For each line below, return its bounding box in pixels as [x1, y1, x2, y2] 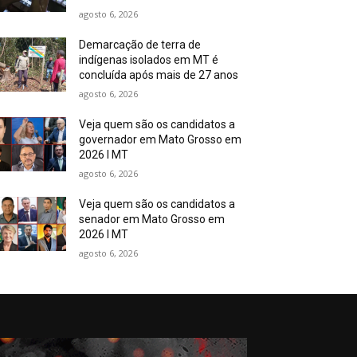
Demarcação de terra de [79, 38, 202, 52]
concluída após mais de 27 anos [79, 69, 239, 82]
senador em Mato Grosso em [79, 213, 226, 226]
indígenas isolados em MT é [79, 53, 219, 67]
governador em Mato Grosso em [79, 133, 242, 147]
